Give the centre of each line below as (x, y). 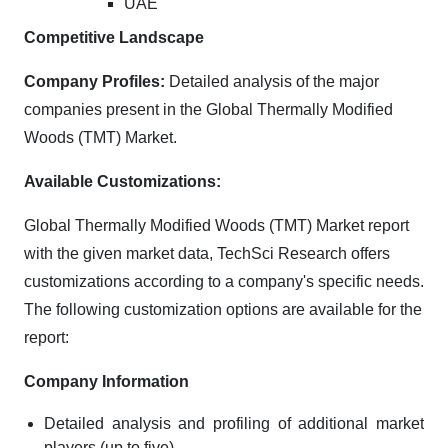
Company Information (106, 381)
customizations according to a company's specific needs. (224, 281)
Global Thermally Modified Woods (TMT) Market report (216, 225)
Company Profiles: (94, 81)
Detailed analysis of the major (272, 81)
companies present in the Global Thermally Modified (208, 109)
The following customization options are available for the (223, 309)
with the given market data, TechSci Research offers (207, 253)
